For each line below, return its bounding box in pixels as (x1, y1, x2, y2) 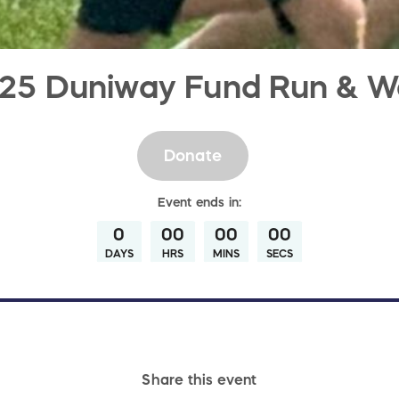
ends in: (191, 196, 242, 209)
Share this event (142, 372, 257, 387)
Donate (163, 147, 223, 164)
